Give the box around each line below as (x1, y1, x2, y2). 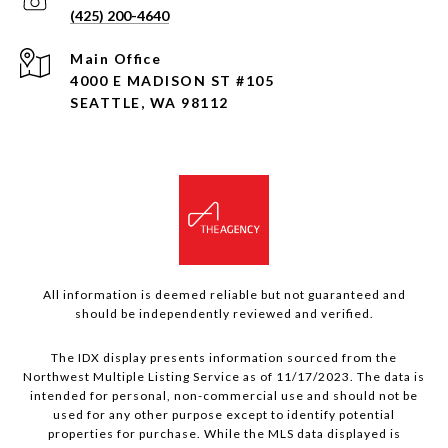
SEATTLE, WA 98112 (70, 94, 229, 112)
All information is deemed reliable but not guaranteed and (42, 287, 406, 303)
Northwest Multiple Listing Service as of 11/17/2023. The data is (23, 369, 425, 385)
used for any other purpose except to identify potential (53, 407, 395, 423)
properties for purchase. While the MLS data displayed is (47, 426, 401, 442)
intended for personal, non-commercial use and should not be (30, 388, 418, 404)
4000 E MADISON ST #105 (70, 72, 274, 90)
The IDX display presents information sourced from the (51, 350, 397, 366)
